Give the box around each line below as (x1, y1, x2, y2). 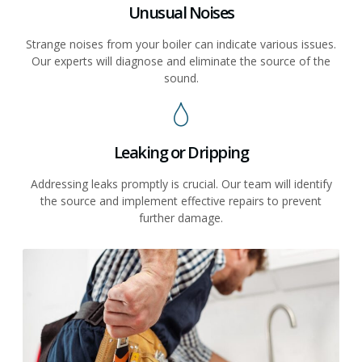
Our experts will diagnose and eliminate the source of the (32, 53, 330, 69)
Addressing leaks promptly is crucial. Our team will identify (30, 175, 332, 192)
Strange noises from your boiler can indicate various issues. (26, 36, 336, 52)
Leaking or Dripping (113, 141, 249, 163)
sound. (163, 69, 199, 86)
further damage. (139, 209, 223, 225)
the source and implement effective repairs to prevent (40, 192, 322, 208)
